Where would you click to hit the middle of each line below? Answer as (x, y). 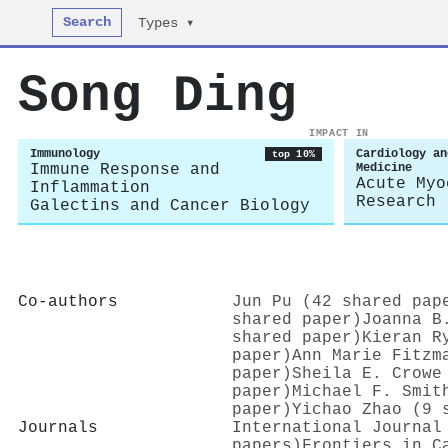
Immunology (65, 154)
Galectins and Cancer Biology (170, 206)
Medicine (384, 168)
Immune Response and (125, 170)
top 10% (293, 154)
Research (396, 202)
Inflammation (90, 188)
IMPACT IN (339, 133)
